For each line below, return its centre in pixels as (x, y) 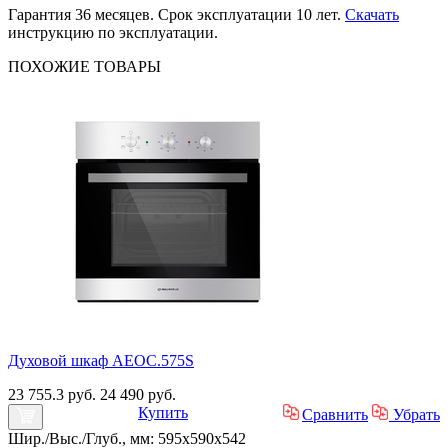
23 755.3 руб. (54, 394)
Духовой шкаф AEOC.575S (101, 360)
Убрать (414, 414)
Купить (163, 412)
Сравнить (335, 414)
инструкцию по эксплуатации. (113, 32)
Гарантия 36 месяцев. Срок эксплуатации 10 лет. (176, 14)
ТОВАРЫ (127, 66)
